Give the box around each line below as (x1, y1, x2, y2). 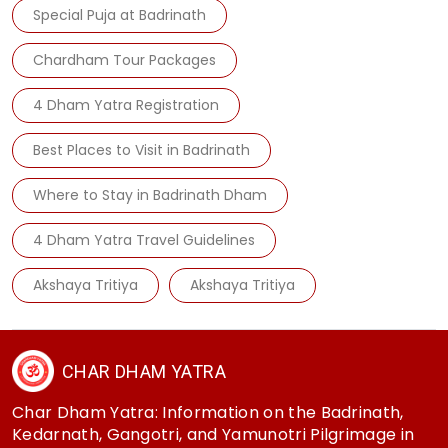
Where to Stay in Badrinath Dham (33, 185, 267, 206)
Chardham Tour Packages (33, 50, 216, 71)
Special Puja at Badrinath (33, 5, 206, 26)
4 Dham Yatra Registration (33, 95, 219, 116)
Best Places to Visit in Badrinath (33, 140, 250, 161)
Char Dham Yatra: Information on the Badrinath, (12, 401, 404, 425)
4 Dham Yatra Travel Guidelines (33, 230, 255, 251)
